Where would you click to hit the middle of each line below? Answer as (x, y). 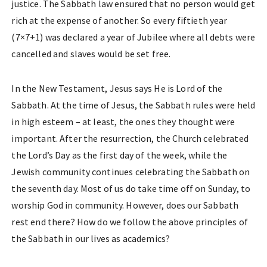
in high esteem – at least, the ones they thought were (123, 122)
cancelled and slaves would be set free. (91, 54)
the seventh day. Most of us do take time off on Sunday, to (131, 188)
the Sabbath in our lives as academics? (91, 238)
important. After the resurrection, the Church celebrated (130, 138)
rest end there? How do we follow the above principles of (130, 222)
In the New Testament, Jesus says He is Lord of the (117, 88)
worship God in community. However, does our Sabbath (125, 205)
